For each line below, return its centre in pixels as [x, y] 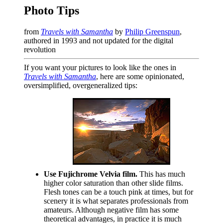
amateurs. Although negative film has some [111, 210]
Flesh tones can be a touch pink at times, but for [118, 192]
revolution [40, 49]
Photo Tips [52, 10]
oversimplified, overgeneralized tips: [81, 85]
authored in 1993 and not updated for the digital [99, 40]
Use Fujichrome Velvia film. [91, 174]
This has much [161, 174]
